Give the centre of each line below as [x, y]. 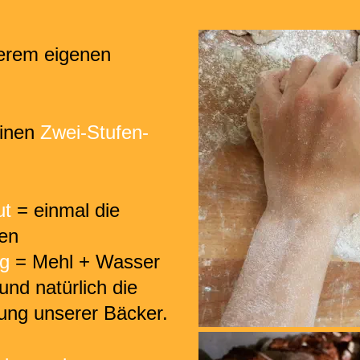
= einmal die [68, 210]
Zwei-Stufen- [94, 132]
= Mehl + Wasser [90, 261]
